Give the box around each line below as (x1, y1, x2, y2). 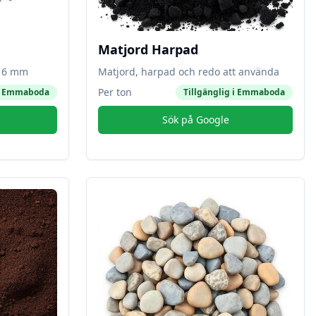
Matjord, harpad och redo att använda (98, 65, 279, 78)
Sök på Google (162, 113, 229, 126)
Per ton (98, 85, 132, 99)
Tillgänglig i (183, 86, 237, 98)
